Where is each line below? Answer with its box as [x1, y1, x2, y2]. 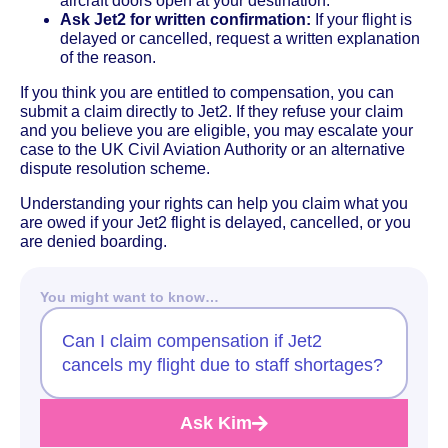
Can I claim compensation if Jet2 [62, 330, 322, 351]
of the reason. [60, 48, 156, 66]
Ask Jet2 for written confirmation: [60, 10, 311, 28]
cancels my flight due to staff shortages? [62, 354, 383, 375]
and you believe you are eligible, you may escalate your [20, 121, 413, 139]
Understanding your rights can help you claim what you [20, 194, 408, 212]
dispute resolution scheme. [20, 159, 210, 177]
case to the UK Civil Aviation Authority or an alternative [20, 140, 405, 158]
